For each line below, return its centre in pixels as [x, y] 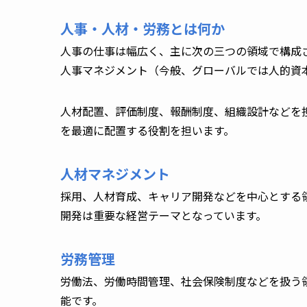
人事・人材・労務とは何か [144, 28]
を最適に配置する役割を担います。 [149, 130]
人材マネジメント [115, 173]
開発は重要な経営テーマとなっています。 [165, 215]
